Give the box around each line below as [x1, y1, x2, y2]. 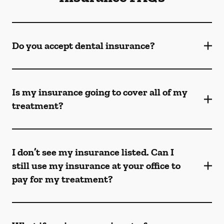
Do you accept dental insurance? [12, 39, 155, 51]
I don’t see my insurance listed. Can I [12, 146, 174, 158]
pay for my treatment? [12, 173, 113, 185]
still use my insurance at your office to [12, 159, 180, 171]
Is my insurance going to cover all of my [12, 86, 187, 98]
